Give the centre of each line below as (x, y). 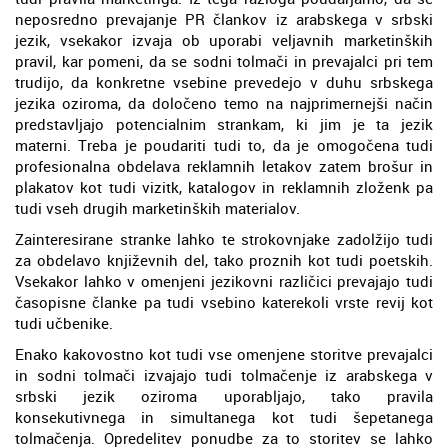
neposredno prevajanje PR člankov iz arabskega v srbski (224, 18)
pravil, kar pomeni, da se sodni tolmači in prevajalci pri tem (224, 60)
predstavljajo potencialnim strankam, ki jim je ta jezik (224, 123)
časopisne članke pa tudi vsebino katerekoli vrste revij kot (224, 301)
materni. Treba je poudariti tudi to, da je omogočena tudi (224, 144)
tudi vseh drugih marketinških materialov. (157, 207)
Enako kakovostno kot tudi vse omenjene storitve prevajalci (224, 353)
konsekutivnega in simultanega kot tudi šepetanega (224, 416)
